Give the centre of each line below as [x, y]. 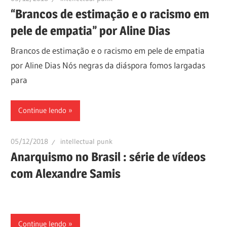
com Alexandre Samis [66, 173]
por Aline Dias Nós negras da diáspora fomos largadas [108, 65]
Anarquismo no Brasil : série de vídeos [108, 157]
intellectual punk [87, 142]
